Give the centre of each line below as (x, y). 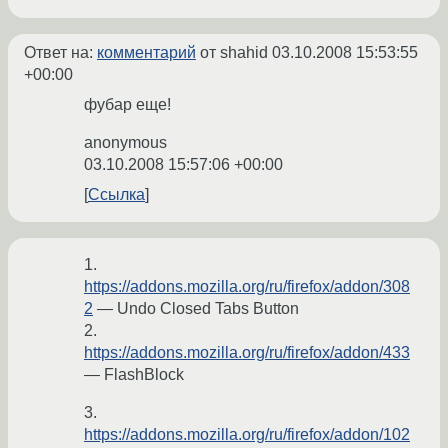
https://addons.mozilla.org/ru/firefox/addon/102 (247, 435)
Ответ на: (60, 53)
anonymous (125, 143)
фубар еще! (127, 105)
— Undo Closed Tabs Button (196, 309)
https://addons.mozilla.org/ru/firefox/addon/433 (247, 353)
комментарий (146, 53)
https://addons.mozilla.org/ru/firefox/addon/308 (247, 287)
